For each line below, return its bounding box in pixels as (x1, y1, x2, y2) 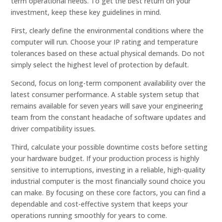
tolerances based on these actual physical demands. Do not (11, 49, 205, 58)
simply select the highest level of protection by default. (11, 60, 189, 69)
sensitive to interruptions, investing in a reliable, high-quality (11, 165, 206, 174)
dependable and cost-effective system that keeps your (11, 199, 188, 209)
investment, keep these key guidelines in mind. (11, 7, 162, 17)
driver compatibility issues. (11, 124, 96, 133)
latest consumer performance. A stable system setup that (11, 90, 200, 99)
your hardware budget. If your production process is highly (11, 154, 200, 163)
